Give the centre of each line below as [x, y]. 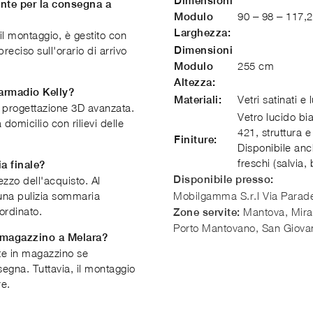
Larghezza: [202, 32]
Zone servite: [207, 212]
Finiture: [196, 139]
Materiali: [198, 100]
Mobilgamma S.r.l [216, 196]
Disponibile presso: [224, 179]
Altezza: [195, 82]
